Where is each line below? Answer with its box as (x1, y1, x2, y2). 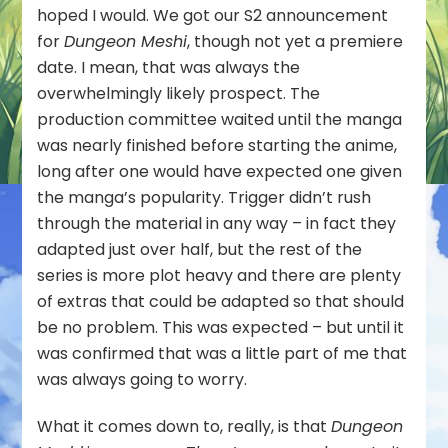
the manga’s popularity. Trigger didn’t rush (37, 186, 372, 210)
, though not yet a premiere (187, 30, 404, 54)
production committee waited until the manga (37, 108, 403, 132)
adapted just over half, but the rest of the (37, 238, 363, 262)
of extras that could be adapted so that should (37, 290, 405, 314)
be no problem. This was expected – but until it (37, 316, 405, 340)
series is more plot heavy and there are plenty (37, 264, 402, 288)
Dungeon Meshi (64, 30, 188, 54)
